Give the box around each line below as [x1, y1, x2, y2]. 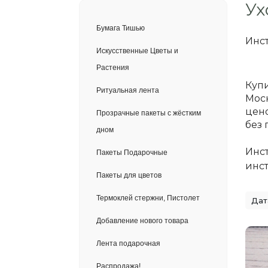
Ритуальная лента [96, 86, 159, 95]
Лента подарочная [96, 239, 160, 248]
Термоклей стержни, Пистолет [96, 194, 200, 202]
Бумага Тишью [96, 24, 145, 32]
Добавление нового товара [96, 217, 188, 225]
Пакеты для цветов [96, 171, 162, 179]
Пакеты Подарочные [96, 148, 167, 157]
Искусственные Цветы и [96, 47, 178, 55]
